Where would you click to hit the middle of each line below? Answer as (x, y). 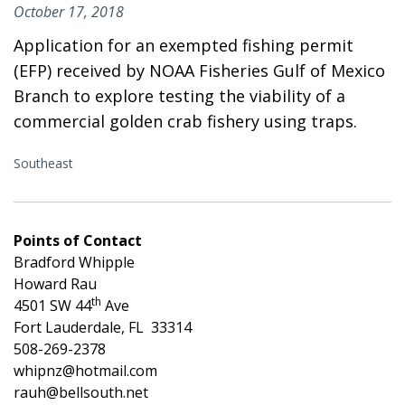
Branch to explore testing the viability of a (179, 95)
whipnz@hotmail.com (85, 370)
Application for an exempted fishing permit (184, 45)
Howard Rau (55, 283)
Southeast (43, 163)
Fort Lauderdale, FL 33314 (103, 327)
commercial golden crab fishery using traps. (185, 121)
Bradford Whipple (74, 262)
